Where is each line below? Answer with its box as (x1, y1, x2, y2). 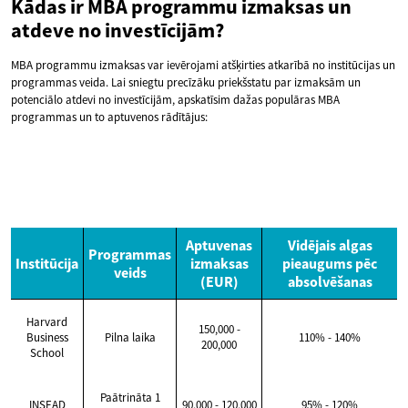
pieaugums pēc (282, 254, 377, 273)
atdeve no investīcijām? (11, 17, 224, 44)
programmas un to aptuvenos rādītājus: (11, 109, 208, 126)
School (30, 345, 64, 362)
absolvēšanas (287, 272, 372, 291)
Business (25, 330, 68, 346)
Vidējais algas (287, 236, 372, 255)
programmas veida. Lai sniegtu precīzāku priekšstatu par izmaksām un (11, 75, 361, 91)
